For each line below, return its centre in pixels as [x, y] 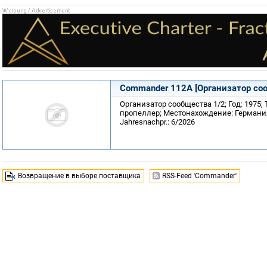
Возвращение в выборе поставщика [79, 176]
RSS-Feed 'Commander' [199, 176]
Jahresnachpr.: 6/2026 [157, 122]
